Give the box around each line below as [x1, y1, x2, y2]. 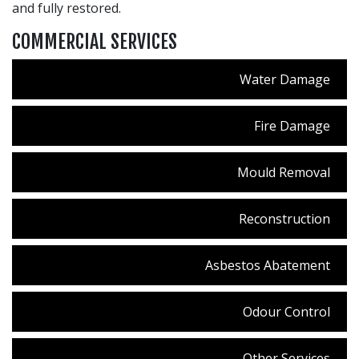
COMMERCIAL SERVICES [12, 29, 177, 54]
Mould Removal [237, 163, 330, 181]
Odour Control [243, 302, 330, 321]
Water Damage [240, 70, 330, 88]
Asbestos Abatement [205, 256, 330, 274]
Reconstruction [239, 209, 330, 228]
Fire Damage [254, 116, 330, 135]
